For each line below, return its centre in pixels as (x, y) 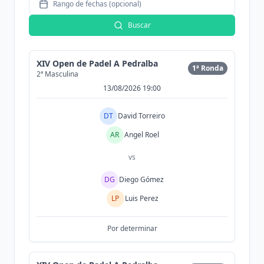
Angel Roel (141, 135)
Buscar (139, 25)
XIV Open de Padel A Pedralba (97, 63)
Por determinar (132, 228)
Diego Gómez (141, 179)
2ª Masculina (57, 74)
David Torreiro (141, 116)
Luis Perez (141, 198)
